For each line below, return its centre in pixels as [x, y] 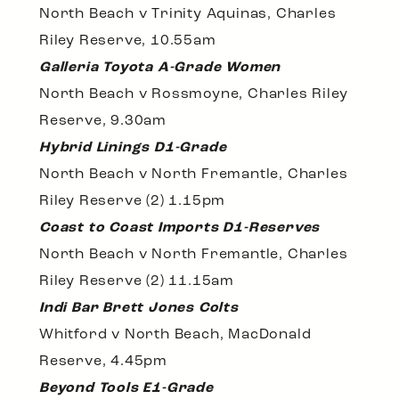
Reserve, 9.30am [103, 121]
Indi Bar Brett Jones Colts [139, 308]
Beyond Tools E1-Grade [126, 388]
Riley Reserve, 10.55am [128, 41]
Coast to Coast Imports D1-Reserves [180, 228]
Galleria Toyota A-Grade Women [160, 67]
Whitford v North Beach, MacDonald [175, 334]
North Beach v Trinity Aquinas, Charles [188, 14]
